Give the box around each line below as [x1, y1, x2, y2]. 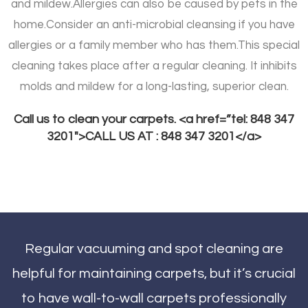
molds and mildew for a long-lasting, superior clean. [19, 80, 289, 93]
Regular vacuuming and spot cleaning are [25, 241, 283, 256]
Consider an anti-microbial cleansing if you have [45, 18, 295, 31]
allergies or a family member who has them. [8, 38, 238, 52]
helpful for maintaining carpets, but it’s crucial [12, 266, 296, 280]
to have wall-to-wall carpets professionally [21, 291, 287, 305]
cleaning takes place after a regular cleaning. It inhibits [11, 59, 297, 72]
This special [238, 38, 300, 52]
